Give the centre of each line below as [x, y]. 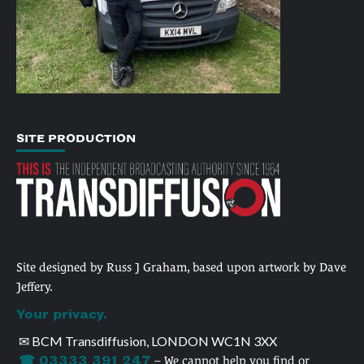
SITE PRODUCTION [76, 138]
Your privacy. [62, 314]
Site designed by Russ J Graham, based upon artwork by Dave [181, 266]
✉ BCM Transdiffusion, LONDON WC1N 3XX [148, 340]
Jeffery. [35, 286]
